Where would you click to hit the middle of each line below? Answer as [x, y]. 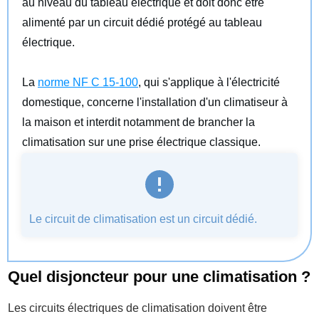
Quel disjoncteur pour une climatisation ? [159, 276]
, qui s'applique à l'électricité [209, 82]
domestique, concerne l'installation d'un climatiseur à [155, 102]
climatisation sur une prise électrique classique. [143, 142]
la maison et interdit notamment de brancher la [138, 122]
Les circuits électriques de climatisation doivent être [137, 308]
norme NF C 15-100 [88, 82]
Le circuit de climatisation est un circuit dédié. [143, 219]
